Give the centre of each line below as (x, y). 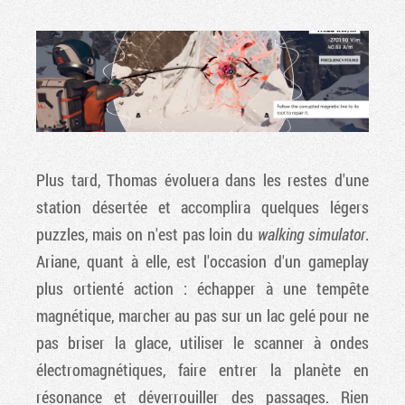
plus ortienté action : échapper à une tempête (202, 288)
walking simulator (311, 234)
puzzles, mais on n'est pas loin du (147, 234)
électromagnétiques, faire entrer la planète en (202, 369)
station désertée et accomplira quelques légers (202, 207)
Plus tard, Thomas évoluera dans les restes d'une (202, 179)
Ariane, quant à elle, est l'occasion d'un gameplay (202, 261)
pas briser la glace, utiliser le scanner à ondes (202, 342)
